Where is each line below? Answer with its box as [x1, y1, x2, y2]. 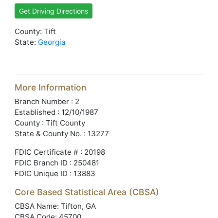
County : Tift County [15, 118, 85, 127]
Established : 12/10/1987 [15, 108, 98, 117]
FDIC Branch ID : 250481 [15, 158, 99, 167]
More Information [15, 82, 87, 92]
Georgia [38, 37, 66, 47]
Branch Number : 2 [15, 97, 79, 106]
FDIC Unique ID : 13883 [15, 169, 95, 178]
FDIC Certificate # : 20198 [15, 147, 105, 157]
